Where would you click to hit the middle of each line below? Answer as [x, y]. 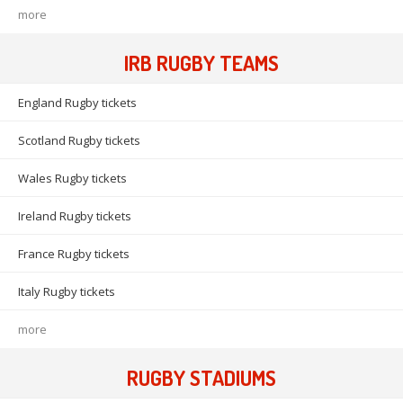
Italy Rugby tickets [67, 292]
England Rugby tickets [77, 103]
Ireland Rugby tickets [75, 216]
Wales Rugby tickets [72, 179]
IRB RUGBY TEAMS [201, 63]
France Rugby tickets [74, 254]
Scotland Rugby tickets [79, 141]
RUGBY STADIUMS [201, 378]
